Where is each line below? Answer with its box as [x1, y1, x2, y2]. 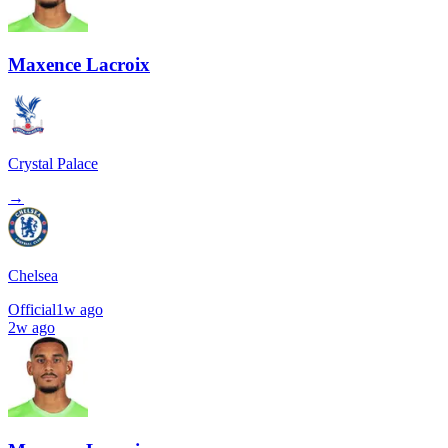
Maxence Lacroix [8, 54, 150, 76]
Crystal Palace [8, 155, 98, 173]
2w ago [8, 319, 55, 337]
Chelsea [8, 267, 58, 285]
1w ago [56, 301, 103, 319]
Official [8, 301, 56, 319]
